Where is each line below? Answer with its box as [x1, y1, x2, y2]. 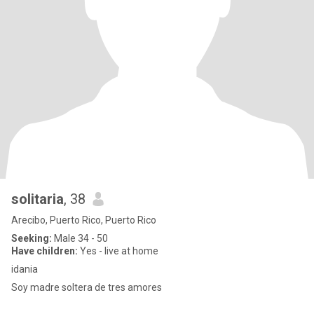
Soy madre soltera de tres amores [11, 282, 162, 293]
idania [11, 264, 38, 275]
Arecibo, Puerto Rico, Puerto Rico [11, 214, 156, 226]
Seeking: [11, 233, 52, 244]
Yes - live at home [78, 245, 158, 257]
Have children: [11, 245, 78, 257]
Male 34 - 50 [52, 233, 108, 244]
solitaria [11, 191, 64, 207]
